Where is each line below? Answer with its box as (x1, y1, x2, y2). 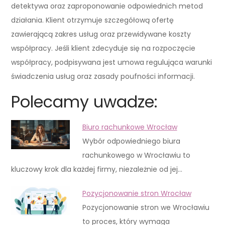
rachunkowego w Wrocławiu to (82, 150, 190, 160)
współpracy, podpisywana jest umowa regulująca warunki (11, 57, 212, 67)
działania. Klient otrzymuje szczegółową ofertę (11, 15, 174, 25)
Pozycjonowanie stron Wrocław (82, 188, 191, 198)
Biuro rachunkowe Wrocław (82, 122, 177, 132)
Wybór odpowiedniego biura (82, 136, 180, 146)
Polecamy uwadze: (11, 90, 158, 113)
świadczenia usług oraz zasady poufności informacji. (11, 71, 195, 81)
